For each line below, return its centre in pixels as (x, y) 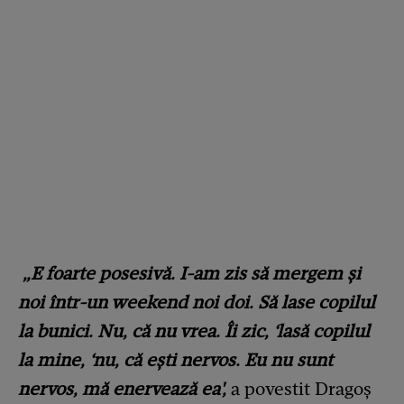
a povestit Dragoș (299, 389)
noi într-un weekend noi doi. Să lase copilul (197, 303)
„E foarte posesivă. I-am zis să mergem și (192, 274)
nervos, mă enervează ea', (122, 389)
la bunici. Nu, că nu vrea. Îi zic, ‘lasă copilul (194, 331)
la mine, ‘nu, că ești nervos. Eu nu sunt (175, 360)
